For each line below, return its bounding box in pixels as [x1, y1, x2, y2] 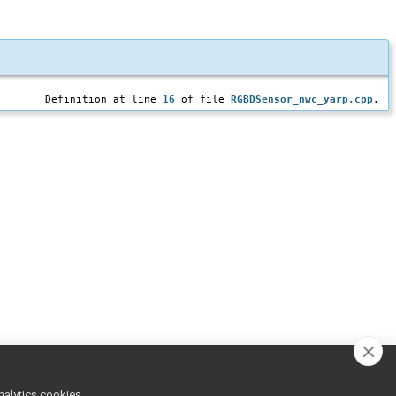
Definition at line [45, 94, 163, 105]
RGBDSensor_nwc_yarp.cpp [231, 94, 373, 105]
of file [175, 94, 231, 105]
